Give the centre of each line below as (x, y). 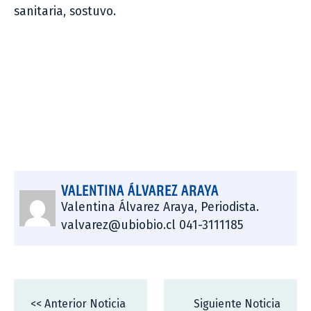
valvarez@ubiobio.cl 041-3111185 (152, 226)
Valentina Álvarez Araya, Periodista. (160, 208)
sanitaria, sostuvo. (65, 12)
